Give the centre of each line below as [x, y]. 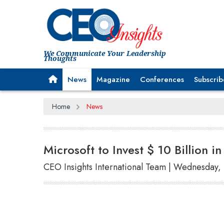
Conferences [162, 79]
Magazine [113, 79]
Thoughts [60, 58]
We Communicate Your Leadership [105, 53]
